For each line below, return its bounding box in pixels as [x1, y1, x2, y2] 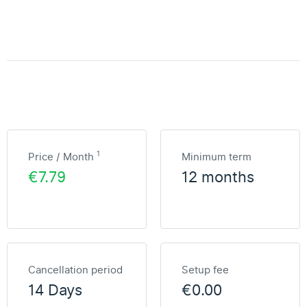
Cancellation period [28, 262, 123, 278]
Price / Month [28, 149, 97, 164]
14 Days [28, 280, 82, 302]
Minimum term [182, 149, 251, 164]
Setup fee [182, 262, 229, 278]
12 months [182, 167, 254, 188]
